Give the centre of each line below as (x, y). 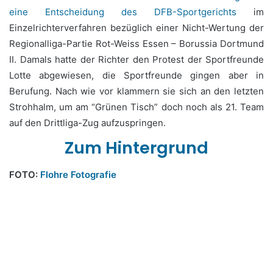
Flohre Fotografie (78, 174)
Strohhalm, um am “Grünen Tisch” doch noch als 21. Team (136, 107)
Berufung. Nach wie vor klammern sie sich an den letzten (136, 91)
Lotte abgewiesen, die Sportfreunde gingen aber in (136, 75)
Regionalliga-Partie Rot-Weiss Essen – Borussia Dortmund (136, 44)
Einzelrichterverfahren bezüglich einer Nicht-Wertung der (136, 28)
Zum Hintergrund (136, 148)
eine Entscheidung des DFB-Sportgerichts (123, 12)
